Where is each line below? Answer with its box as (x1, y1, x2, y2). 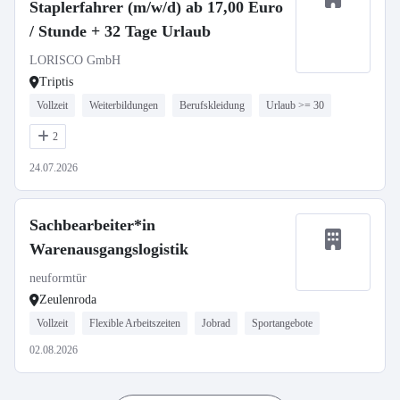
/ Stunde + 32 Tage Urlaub (29, 22, 211, 40)
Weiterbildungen (89, 99, 158, 112)
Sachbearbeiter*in (29, 216, 155, 234)
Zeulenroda (39, 293, 96, 306)
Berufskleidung (179, 99, 245, 112)
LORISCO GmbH (29, 54, 121, 67)
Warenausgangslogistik (29, 240, 188, 258)
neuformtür (29, 271, 87, 285)
